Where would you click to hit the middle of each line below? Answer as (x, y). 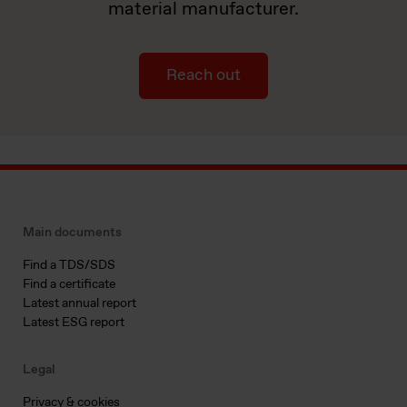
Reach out (203, 75)
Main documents (72, 233)
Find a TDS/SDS (69, 265)
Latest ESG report (74, 323)
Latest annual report (79, 303)
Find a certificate (69, 284)
